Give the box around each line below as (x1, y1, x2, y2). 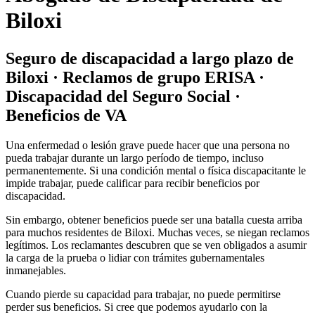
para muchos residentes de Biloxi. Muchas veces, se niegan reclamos (6, 226, 309, 238)
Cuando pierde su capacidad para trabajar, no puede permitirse (6, 288, 281, 300)
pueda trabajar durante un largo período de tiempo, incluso (6, 151, 264, 164)
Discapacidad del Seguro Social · (6, 86, 240, 105)
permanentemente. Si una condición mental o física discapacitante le (6, 164, 306, 176)
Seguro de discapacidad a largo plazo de (6, 49, 294, 67)
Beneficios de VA (6, 105, 127, 124)
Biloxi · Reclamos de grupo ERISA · (6, 67, 264, 86)
